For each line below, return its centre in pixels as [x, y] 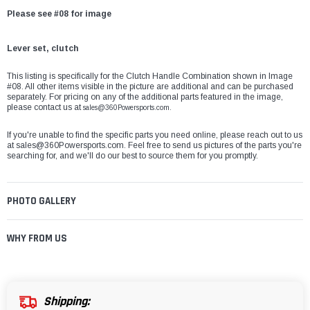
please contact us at [44, 108]
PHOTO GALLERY [42, 201]
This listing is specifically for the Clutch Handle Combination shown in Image [150, 76]
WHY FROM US [37, 239]
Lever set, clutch [43, 49]
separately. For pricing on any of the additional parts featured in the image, [145, 97]
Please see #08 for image [59, 14]
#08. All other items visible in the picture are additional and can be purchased [150, 87]
